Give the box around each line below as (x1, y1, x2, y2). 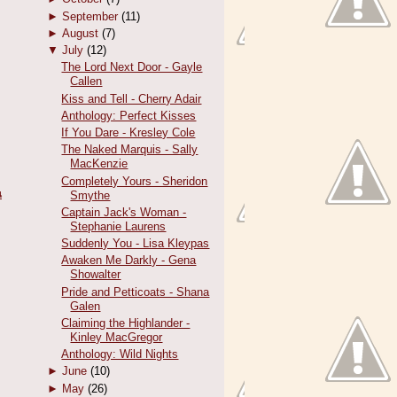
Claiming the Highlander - (61, 315, 191, 330)
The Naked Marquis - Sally (61, 143, 198, 157)
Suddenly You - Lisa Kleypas (61, 237, 210, 250)
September (61, 9, 118, 23)
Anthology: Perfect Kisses (61, 108, 197, 122)
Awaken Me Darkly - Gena (61, 253, 197, 268)
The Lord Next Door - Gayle (61, 60, 203, 74)
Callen (70, 74, 103, 89)
